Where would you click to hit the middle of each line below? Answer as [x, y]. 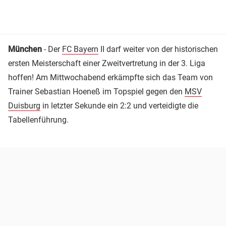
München [26, 49]
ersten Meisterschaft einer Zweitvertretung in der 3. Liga [107, 63]
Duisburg [24, 105]
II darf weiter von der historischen [158, 49]
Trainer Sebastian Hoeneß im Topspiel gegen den [96, 91]
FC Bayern [80, 49]
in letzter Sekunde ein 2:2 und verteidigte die [119, 105]
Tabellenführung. [38, 120]
